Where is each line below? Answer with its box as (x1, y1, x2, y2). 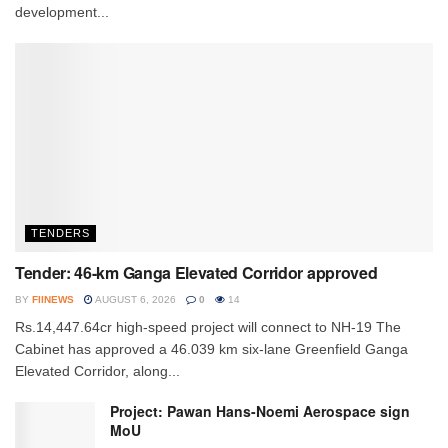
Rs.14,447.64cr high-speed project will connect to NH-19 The (15, 318, 401, 335)
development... (15, 3, 109, 20)
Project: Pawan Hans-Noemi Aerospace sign (110, 400, 410, 421)
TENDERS (31, 226, 90, 239)
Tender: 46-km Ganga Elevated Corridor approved (15, 260, 378, 284)
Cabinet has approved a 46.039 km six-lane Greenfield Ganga (15, 340, 408, 357)
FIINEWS (32, 293, 74, 305)
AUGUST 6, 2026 (93, 293, 176, 305)
